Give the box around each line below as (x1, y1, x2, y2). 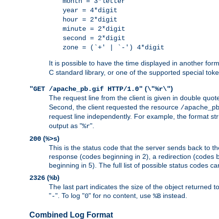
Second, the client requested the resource (49, 103, 180, 111)
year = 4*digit (63, 6, 117, 15)
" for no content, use (88, 192, 153, 200)
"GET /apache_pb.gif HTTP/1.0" (29, 85, 143, 93)
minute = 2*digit (63, 25, 125, 33)
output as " (49, 122, 82, 130)
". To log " (55, 192, 85, 200)
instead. (161, 192, 187, 200)
